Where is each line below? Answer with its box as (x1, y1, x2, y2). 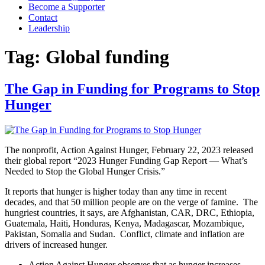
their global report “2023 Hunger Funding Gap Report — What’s (5, 155, 247, 166)
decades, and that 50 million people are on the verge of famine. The (5, 196, 258, 207)
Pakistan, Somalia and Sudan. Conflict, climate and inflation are (5, 228, 244, 239)
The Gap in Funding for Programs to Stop (5, 80, 260, 96)
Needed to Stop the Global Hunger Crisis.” (5, 166, 165, 176)
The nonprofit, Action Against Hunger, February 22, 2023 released (5, 144, 253, 155)
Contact (28, 12, 57, 22)
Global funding (46, 46, 169, 68)
